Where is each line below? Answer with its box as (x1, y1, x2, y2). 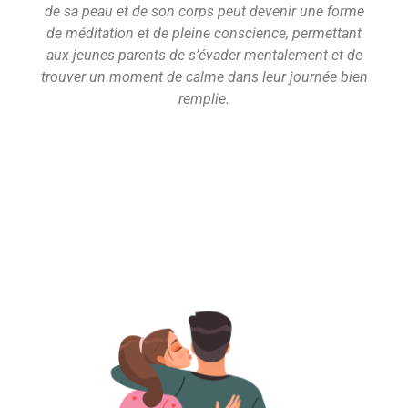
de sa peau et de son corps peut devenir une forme (44, 2, 364, 20)
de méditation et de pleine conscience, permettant (46, 24, 362, 42)
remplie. (178, 89, 229, 107)
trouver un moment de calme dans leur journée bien (40, 67, 368, 86)
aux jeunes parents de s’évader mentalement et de (46, 46, 362, 64)
